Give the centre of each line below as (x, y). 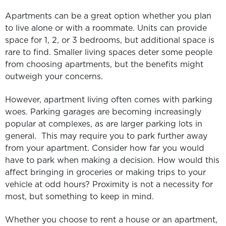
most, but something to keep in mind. (79, 196)
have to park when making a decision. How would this (112, 160)
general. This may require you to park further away (106, 136)
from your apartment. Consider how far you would (105, 148)
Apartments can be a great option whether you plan (108, 15)
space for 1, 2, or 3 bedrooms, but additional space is (110, 40)
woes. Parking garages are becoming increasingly (103, 112)
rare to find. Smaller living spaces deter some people (109, 52)
